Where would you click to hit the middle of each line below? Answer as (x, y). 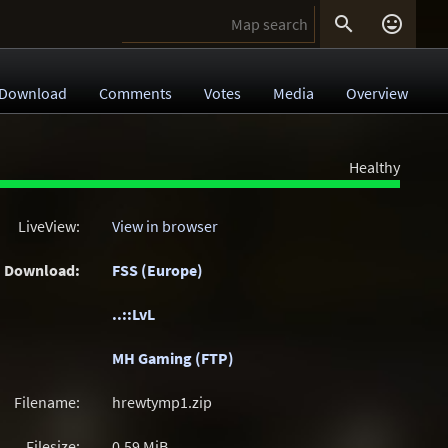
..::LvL (133, 314)
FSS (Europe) (157, 270)
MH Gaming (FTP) (173, 358)
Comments (135, 93)
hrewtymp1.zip (162, 402)
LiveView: (49, 226)
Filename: (47, 402)
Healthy (374, 167)
